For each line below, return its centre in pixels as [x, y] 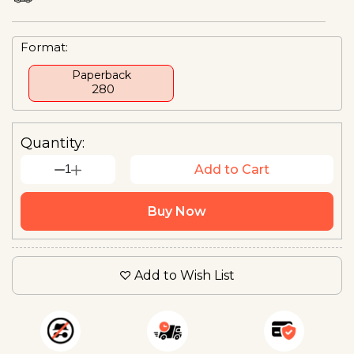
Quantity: [53, 143]
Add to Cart [232, 169]
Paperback [101, 75]
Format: [44, 47]
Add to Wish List [184, 275]
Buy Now [177, 211]
